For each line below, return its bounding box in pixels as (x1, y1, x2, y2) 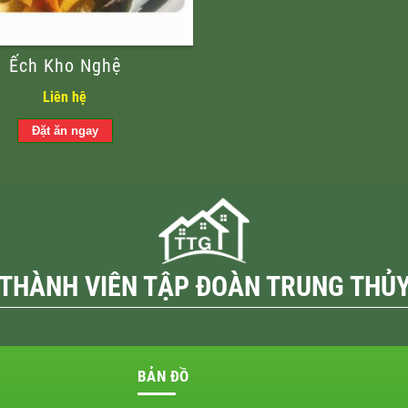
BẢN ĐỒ (138, 367, 189, 385)
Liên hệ (43, 89, 87, 106)
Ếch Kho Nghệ (8, 56, 121, 76)
